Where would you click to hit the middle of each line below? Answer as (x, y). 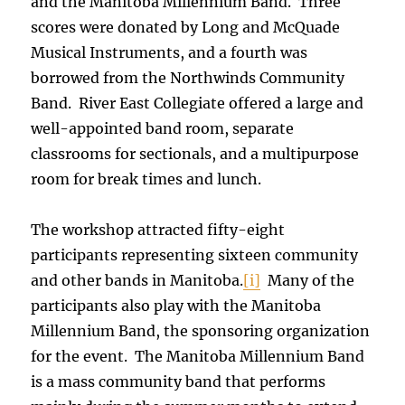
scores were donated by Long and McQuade (186, 28)
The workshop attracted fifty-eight (158, 230)
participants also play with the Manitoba (176, 306)
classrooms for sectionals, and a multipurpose (195, 154)
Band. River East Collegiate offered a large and (198, 104)
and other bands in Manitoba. (137, 281)
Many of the (308, 281)
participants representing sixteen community (195, 255)
